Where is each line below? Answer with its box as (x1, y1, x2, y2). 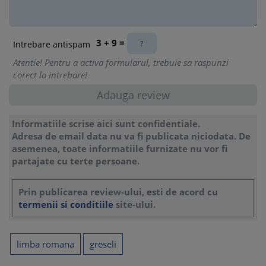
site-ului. (113, 198, 156, 210)
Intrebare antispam (13, 39, 90, 50)
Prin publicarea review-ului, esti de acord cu (18, 186, 218, 198)
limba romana (17, 238, 74, 250)
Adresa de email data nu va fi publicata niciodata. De (12, 130, 251, 142)
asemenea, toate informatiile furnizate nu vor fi (12, 142, 227, 154)
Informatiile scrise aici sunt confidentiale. (12, 118, 200, 129)
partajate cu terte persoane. (12, 155, 140, 167)
